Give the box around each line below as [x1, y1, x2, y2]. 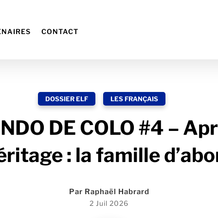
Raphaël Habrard [84, 187, 149, 196]
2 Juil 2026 [90, 199, 128, 207]
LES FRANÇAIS [110, 94, 158, 103]
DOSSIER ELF [45, 94, 88, 103]
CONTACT [41, 27, 78, 36]
